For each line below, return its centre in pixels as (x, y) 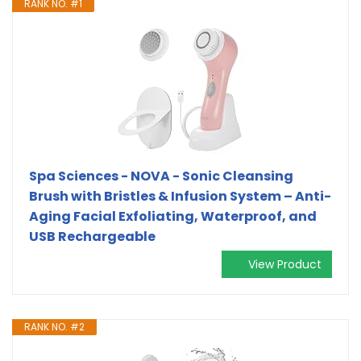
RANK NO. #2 (54, 326)
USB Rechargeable (92, 236)
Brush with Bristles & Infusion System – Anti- (180, 196)
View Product (285, 264)
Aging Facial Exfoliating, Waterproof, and (173, 216)
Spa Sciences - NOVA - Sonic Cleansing (161, 176)
